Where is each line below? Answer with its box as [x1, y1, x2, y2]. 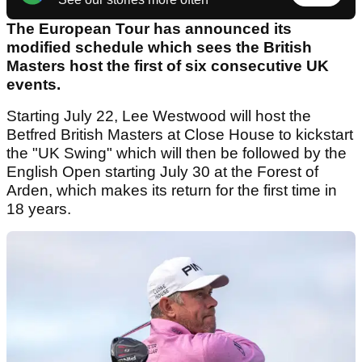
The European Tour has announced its [6, 20, 292, 38]
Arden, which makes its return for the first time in [6, 182, 337, 200]
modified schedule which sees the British [6, 39, 312, 57]
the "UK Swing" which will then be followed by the [6, 145, 347, 162]
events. [6, 76, 61, 94]
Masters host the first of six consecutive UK [6, 57, 329, 75]
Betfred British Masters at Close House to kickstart [6, 126, 353, 144]
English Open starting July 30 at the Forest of [6, 163, 318, 181]
